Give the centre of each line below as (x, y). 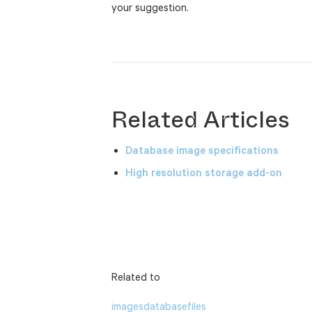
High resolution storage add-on (204, 172)
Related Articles (201, 120)
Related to (136, 276)
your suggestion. (150, 8)
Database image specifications (202, 150)
